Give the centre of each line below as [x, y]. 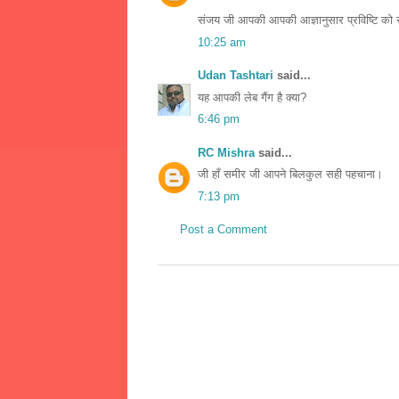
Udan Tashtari [236, 76]
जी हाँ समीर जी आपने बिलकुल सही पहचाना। [290, 175]
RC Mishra [226, 152]
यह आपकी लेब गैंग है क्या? [252, 97]
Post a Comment [224, 230]
